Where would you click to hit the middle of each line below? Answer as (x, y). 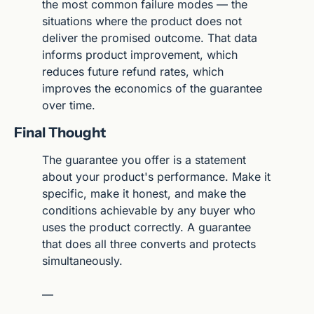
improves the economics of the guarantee (152, 88)
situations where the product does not (142, 21)
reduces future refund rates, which (133, 71)
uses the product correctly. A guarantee (146, 227)
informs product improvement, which (140, 54)
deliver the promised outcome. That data (150, 37)
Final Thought (60, 132)
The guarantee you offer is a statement (144, 159)
